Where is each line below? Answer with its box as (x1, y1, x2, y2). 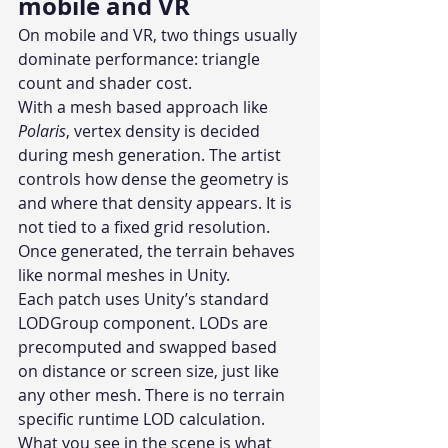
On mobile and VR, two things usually (18, 24, 301, 47)
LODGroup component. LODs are (18, 312, 272, 335)
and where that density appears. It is (18, 192, 296, 215)
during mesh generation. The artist (18, 144, 285, 167)
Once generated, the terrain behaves (18, 240, 299, 263)
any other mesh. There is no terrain (18, 384, 289, 407)
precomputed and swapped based (18, 336, 281, 359)
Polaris (18, 120, 66, 143)
